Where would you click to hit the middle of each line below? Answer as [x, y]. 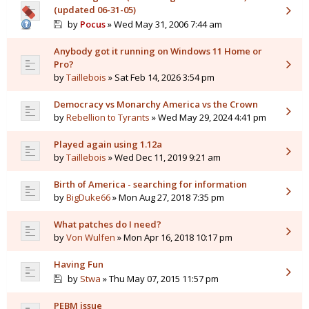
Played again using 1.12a [108, 144]
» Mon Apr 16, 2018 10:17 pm [174, 238]
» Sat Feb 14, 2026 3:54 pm [160, 78]
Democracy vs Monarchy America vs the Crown [156, 104]
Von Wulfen [91, 238]
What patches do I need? [108, 225]
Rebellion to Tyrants [108, 118]
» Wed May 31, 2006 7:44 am [163, 24]
